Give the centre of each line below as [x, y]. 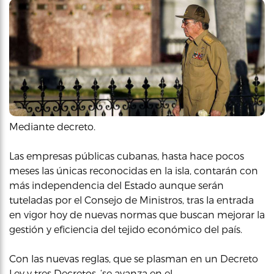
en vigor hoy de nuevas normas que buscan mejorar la [137, 214]
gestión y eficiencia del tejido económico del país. [126, 229]
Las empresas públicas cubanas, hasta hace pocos [127, 156]
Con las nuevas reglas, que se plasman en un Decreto [134, 258]
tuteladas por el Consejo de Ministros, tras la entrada [131, 200]
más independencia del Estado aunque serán [117, 185]
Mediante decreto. [52, 126]
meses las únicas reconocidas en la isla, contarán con [134, 170]
